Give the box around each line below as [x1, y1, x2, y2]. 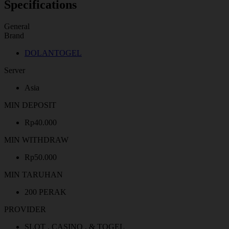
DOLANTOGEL [25, 48, 82, 57]
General [4, 21, 30, 31]
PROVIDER [4, 204, 46, 214]
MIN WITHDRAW [4, 135, 68, 144]
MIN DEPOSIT [4, 100, 56, 109]
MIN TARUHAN [4, 170, 63, 179]
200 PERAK [25, 187, 66, 196]
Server [4, 65, 25, 75]
